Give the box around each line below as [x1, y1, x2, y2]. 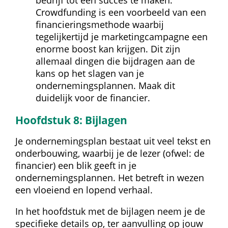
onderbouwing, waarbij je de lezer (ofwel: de [15, 147, 205, 159]
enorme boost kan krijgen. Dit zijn [36, 42, 180, 55]
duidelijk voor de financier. [36, 91, 150, 104]
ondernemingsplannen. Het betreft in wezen [15, 171, 204, 184]
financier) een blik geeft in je [15, 159, 136, 172]
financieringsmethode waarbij [36, 18, 164, 31]
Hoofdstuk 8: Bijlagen [15, 112, 127, 127]
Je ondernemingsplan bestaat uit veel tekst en [15, 134, 211, 147]
